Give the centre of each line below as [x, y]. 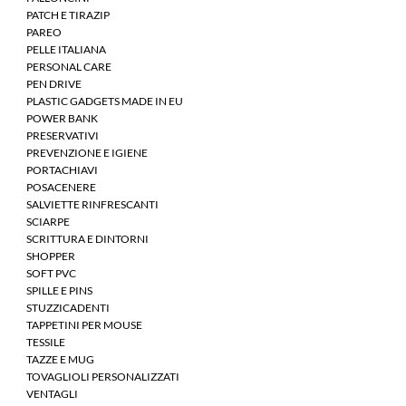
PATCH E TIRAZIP [68, 14]
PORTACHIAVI [62, 169]
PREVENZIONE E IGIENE [87, 152]
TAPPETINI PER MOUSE [84, 324]
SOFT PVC [51, 273]
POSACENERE [61, 187]
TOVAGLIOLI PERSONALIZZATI [103, 376]
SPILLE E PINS [59, 290]
